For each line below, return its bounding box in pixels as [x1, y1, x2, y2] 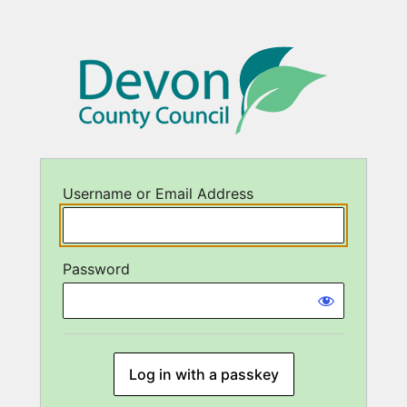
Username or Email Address [63, 184, 253, 203]
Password [63, 260, 130, 279]
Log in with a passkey [128, 365, 279, 384]
